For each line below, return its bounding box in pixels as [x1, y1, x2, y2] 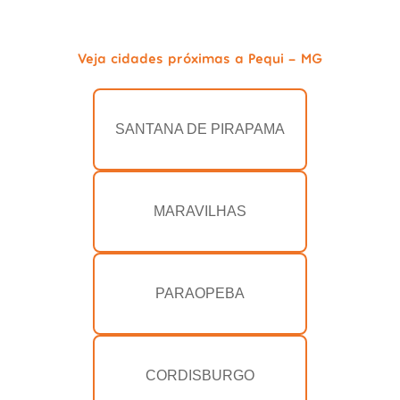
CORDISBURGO [146, 368, 254, 384]
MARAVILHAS [154, 204, 246, 220]
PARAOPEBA [155, 286, 245, 302]
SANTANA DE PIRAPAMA [115, 121, 285, 137]
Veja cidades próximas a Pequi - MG [78, 49, 322, 67]
